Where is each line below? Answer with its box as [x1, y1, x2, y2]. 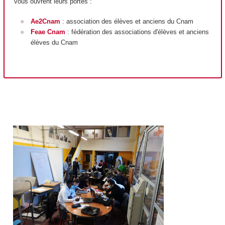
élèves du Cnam [30, 39, 78, 47]
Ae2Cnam [30, 18, 60, 26]
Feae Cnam [30, 28, 65, 36]
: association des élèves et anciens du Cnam [60, 18, 193, 26]
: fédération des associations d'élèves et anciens [65, 28, 209, 36]
